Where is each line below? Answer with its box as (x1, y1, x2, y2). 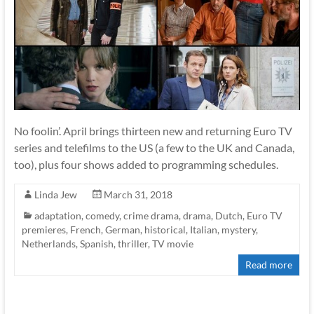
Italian (189, 224, 217, 236)
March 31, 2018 (103, 189, 172, 201)
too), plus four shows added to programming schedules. (13, 158, 278, 172)
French (69, 224, 101, 236)
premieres (21, 224, 66, 236)
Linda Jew (34, 189, 77, 201)
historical (144, 224, 186, 236)
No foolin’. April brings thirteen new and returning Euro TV (13, 124, 292, 138)
